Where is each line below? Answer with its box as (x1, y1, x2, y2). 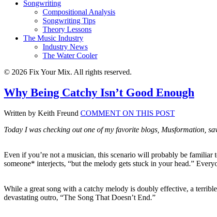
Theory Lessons (43, 25, 92, 34)
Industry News (43, 43, 88, 51)
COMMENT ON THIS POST (80, 109, 175, 118)
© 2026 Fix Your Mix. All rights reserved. (4, 68, 132, 77)
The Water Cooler (43, 51, 97, 60)
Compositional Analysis (43, 8, 115, 16)
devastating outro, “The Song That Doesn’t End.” (4, 193, 155, 202)
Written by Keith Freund (4, 109, 78, 118)
